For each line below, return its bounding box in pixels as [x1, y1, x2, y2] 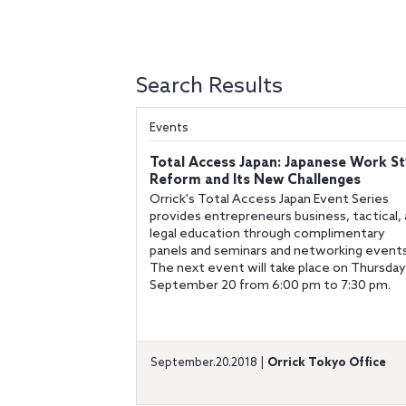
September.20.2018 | [150, 356, 267, 370]
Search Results [136, 73, 283, 100]
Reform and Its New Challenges [150, 172, 361, 188]
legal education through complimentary [150, 227, 385, 242]
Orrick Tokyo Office [267, 356, 386, 370]
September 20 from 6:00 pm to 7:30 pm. [150, 278, 391, 294]
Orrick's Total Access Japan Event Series [150, 192, 389, 208]
